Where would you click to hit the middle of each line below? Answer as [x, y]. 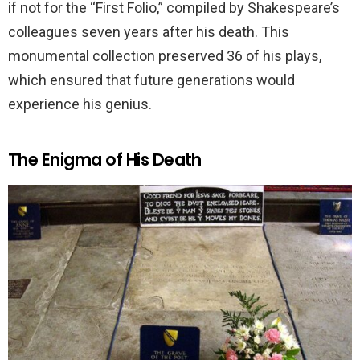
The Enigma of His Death [105, 160]
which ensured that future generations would [151, 80]
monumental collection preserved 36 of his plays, [165, 56]
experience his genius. [80, 104]
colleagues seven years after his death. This [149, 32]
